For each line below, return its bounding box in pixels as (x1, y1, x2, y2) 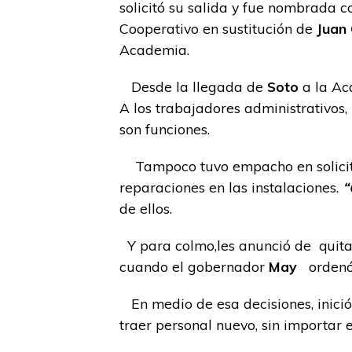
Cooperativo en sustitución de (119, 20, 317, 37)
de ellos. (119, 200, 172, 217)
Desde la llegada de (119, 78, 267, 95)
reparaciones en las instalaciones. (119, 178, 343, 196)
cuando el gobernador (119, 258, 269, 275)
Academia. (119, 41, 189, 58)
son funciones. (119, 120, 210, 137)
